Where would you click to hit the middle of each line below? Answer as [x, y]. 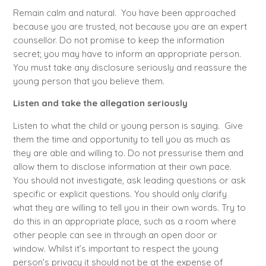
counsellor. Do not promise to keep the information [118, 40]
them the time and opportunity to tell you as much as [121, 139]
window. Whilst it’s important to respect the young [115, 248]
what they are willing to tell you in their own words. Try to [129, 207]
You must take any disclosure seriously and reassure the [130, 68]
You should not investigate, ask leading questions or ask [129, 180]
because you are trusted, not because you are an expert [130, 27]
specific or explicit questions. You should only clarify [120, 194]
